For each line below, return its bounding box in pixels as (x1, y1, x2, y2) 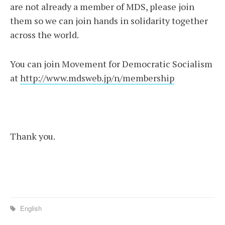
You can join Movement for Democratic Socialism (10, 58, 212, 70)
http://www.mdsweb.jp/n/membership (20, 72, 174, 84)
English (18, 203, 42, 213)
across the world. (10, 29, 80, 41)
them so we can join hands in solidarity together (10, 15, 208, 27)
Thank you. (10, 130, 57, 142)
